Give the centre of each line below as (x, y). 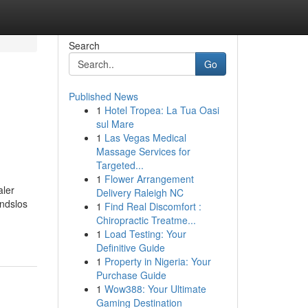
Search (84, 45)
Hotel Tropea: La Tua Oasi (162, 110)
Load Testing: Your (145, 234)
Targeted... (120, 165)
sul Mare (115, 124)
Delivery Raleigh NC (140, 192)
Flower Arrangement (149, 179)
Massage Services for (143, 151)
